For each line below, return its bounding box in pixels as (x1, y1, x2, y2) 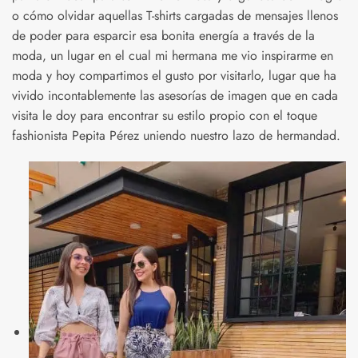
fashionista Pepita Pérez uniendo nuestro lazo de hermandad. (12, 125, 340, 145)
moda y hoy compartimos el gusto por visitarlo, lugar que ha (12, 66, 336, 85)
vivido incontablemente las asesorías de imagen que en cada (12, 86, 338, 105)
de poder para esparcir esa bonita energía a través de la (12, 26, 315, 45)
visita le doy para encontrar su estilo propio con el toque (12, 105, 317, 125)
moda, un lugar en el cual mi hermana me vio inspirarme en (12, 46, 333, 65)
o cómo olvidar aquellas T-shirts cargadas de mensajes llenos (12, 6, 338, 25)
